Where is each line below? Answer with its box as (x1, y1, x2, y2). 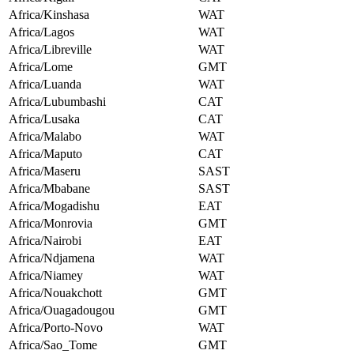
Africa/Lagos (9, 25, 74, 40)
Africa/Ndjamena (9, 251, 95, 265)
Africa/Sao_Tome (9, 338, 97, 352)
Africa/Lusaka (9, 112, 80, 126)
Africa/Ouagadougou (9, 303, 115, 318)
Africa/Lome (9, 60, 73, 74)
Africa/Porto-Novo (9, 321, 103, 335)
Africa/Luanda (9, 77, 81, 92)
